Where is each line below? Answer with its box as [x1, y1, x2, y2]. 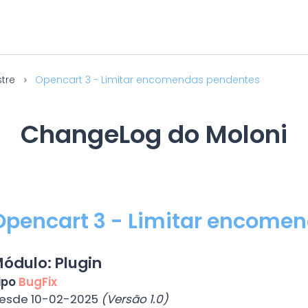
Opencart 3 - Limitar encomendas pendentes [32, 73, 260, 87]
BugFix [19, 274, 58, 290]
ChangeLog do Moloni [21, 117, 287, 152]
